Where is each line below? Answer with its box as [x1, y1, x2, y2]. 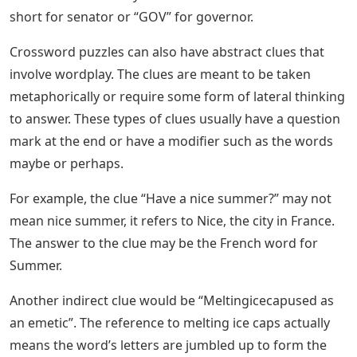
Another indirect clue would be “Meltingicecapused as [10, 292, 334, 310]
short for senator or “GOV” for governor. [10, 8, 253, 26]
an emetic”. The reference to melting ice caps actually [10, 314, 330, 332]
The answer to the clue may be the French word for [10, 234, 318, 253]
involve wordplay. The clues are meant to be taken [10, 65, 311, 84]
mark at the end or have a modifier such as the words [10, 132, 333, 151]
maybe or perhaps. [10, 155, 124, 173]
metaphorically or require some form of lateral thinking [10, 88, 345, 106]
